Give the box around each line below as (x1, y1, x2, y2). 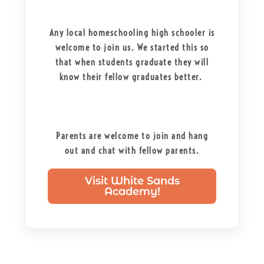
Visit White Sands (84, 174, 180, 187)
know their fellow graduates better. (59, 71, 205, 82)
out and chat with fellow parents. (64, 144, 200, 156)
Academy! (104, 184, 160, 198)
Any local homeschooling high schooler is (49, 27, 215, 38)
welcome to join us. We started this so (55, 41, 209, 53)
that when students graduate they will (55, 56, 209, 68)
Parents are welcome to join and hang (56, 130, 208, 141)
